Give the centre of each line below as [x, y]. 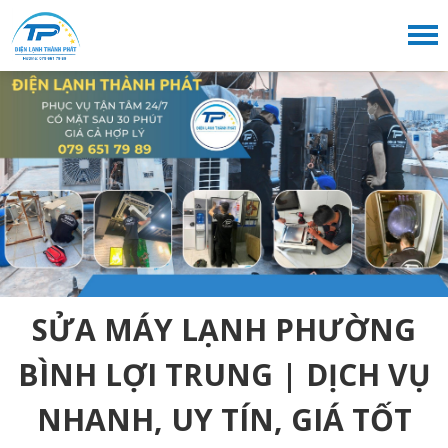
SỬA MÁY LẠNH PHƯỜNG [224, 330]
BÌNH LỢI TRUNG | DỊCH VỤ [224, 375]
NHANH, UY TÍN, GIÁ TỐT [224, 420]
